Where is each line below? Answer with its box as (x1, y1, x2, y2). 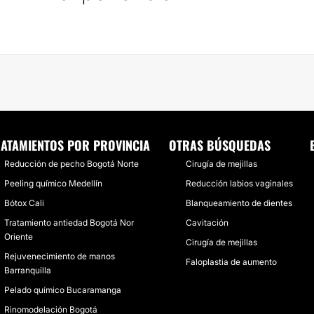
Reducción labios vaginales (186, 178, 294, 189)
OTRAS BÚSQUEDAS (169, 136, 271, 154)
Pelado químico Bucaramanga (4, 285, 121, 295)
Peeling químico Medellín (4, 178, 102, 189)
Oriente (4, 231, 33, 242)
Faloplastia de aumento (186, 257, 278, 267)
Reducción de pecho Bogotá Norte (4, 158, 139, 169)
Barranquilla (4, 265, 51, 275)
